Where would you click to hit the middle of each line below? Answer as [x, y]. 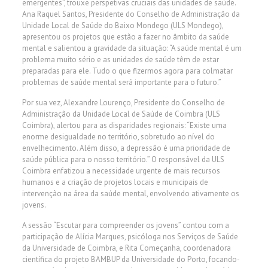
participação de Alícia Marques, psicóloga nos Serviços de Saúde [130, 237]
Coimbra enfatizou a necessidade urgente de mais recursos [121, 171]
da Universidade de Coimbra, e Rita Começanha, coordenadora [126, 248]
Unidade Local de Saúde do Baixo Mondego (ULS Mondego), [122, 26]
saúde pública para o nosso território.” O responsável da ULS [123, 160]
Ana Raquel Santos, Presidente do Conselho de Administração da [131, 14]
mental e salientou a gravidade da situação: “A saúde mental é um [132, 48]
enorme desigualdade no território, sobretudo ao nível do [118, 137]
